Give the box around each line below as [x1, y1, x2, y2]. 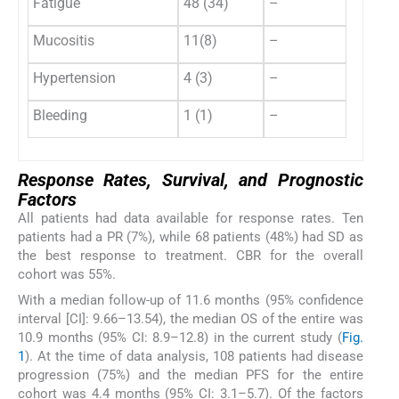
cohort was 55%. [18, 266, 116, 283]
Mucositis [33, 32, 94, 50]
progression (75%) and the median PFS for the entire [18, 366, 363, 383]
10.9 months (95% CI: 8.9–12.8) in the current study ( [18, 329, 342, 346]
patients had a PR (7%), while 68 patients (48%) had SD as [18, 229, 363, 246]
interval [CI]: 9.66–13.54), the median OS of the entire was [18, 310, 363, 327]
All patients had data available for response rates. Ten [18, 210, 363, 227]
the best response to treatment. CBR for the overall [18, 248, 363, 265]
